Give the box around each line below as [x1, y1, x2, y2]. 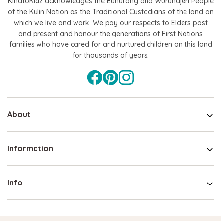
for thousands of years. [72, 50, 149, 60]
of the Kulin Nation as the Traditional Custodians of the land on [7, 7, 214, 16]
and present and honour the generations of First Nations [18, 29, 203, 38]
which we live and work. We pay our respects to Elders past [13, 18, 208, 27]
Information [7, 143, 53, 153]
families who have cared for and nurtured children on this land [9, 39, 212, 49]
